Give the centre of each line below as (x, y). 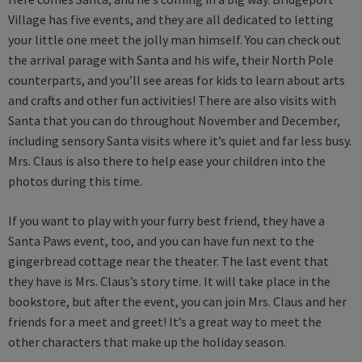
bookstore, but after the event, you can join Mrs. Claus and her (177, 301)
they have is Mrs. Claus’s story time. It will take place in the (169, 281)
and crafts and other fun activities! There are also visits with (172, 100)
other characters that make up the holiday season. (148, 341)
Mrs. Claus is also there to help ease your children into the (167, 160)
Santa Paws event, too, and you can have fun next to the (161, 240)
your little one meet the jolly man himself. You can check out (175, 39)
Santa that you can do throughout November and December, (174, 120)
